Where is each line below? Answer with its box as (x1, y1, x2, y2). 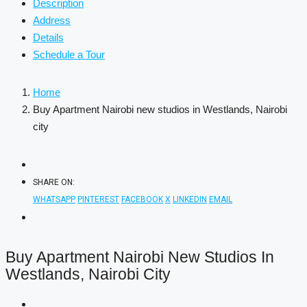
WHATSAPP (33, 195, 75, 204)
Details (33, 32, 64, 43)
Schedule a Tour (33, 49, 105, 60)
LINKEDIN (173, 195, 207, 204)
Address (33, 14, 71, 26)
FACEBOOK (121, 195, 163, 204)
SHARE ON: (33, 177, 75, 187)
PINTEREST (77, 195, 119, 204)
